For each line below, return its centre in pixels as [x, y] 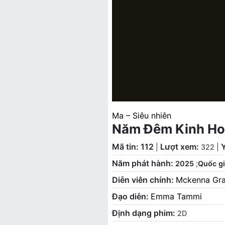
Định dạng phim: [144, 213]
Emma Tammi [176, 196]
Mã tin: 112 [133, 147]
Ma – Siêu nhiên [141, 116]
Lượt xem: [180, 147]
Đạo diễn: [131, 196]
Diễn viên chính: [144, 180]
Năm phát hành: [143, 163]
